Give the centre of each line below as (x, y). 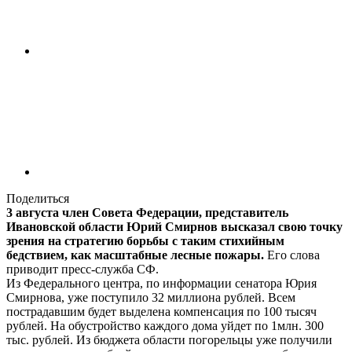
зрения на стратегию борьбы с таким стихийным (145, 241)
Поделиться (38, 199)
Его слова (292, 255)
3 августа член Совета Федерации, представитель (147, 213)
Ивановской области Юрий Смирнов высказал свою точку (174, 227)
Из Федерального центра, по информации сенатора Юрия (161, 284)
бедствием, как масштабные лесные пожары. (135, 255)
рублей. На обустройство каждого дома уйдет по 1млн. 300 (165, 326)
